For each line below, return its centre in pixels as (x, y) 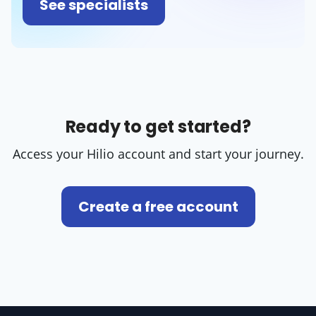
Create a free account (158, 206)
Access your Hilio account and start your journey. (158, 153)
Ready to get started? (158, 126)
